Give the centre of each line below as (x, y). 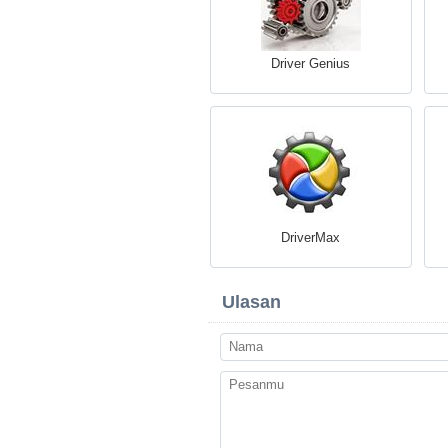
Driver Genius (310, 63)
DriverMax (310, 237)
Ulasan (251, 302)
